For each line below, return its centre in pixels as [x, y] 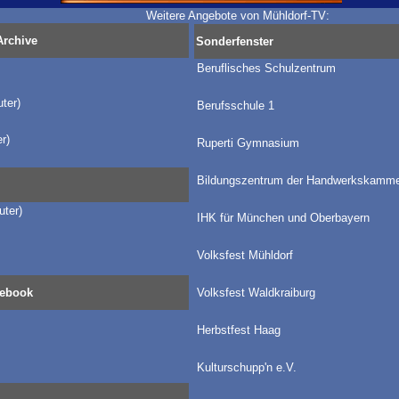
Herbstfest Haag [238, 330]
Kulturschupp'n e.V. [246, 367]
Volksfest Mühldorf [244, 255]
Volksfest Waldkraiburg [256, 293]
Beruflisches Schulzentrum [266, 68]
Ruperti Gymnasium [248, 143]
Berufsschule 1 [235, 106]
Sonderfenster [234, 41]
